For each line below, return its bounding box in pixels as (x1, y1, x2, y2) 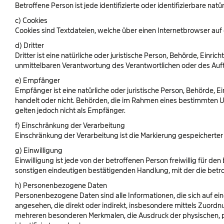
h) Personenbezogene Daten (15, 181, 107, 189)
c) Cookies (15, 16, 47, 24)
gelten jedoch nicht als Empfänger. (15, 106, 125, 114)
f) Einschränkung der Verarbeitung (15, 121, 125, 129)
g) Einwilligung (15, 146, 62, 154)
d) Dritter (15, 41, 44, 49)
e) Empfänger (15, 76, 60, 84)
